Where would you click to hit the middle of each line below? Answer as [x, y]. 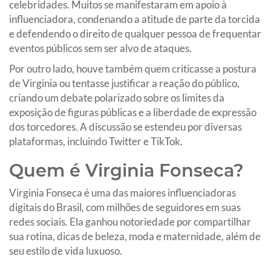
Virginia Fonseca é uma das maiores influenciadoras [122, 192]
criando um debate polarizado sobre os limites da [117, 97]
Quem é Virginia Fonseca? [126, 170]
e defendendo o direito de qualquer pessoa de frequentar [135, 33]
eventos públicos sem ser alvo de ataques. [100, 48]
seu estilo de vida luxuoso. [66, 250]
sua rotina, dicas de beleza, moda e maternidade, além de [135, 236]
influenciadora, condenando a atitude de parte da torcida [135, 19]
